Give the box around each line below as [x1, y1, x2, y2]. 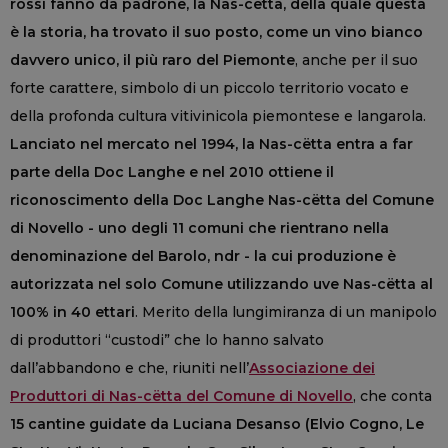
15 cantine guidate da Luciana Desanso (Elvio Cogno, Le [10, 414, 424, 433]
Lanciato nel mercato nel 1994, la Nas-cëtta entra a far [10, 134, 413, 153]
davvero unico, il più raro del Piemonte [10, 50, 295, 69]
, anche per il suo [295, 50, 418, 69]
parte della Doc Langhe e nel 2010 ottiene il [10, 162, 334, 181]
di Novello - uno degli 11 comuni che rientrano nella [10, 218, 389, 237]
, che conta [353, 386, 432, 405]
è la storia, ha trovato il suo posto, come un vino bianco [10, 22, 423, 41]
